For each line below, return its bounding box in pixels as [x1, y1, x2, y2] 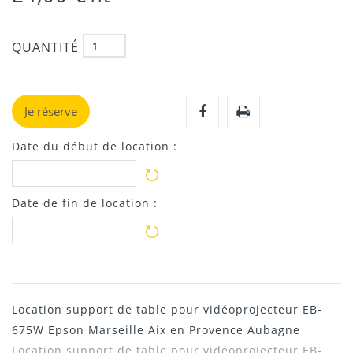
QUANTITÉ [12, 38, 79, 56]
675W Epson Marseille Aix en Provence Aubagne [12, 322, 300, 338]
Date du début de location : [12, 139, 177, 154]
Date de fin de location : [12, 195, 158, 211]
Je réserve [24, 103, 77, 120]
